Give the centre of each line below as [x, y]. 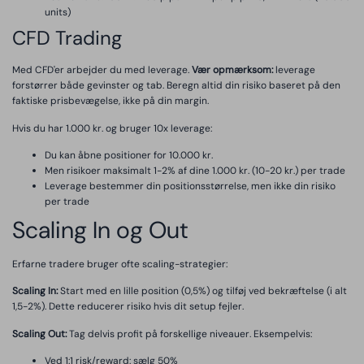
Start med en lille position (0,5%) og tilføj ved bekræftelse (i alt [202, 291]
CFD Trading [67, 38]
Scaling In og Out [100, 230]
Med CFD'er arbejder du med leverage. [102, 70]
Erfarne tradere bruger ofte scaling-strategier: [120, 264]
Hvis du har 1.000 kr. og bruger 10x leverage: [112, 128]
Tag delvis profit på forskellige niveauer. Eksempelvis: [189, 334]
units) [58, 13]
